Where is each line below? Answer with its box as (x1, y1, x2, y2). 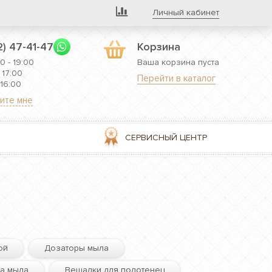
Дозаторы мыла (44, 243, 109, 253)
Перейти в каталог (137, 73, 216, 84)
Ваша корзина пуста (137, 57, 219, 67)
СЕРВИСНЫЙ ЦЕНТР (125, 132, 207, 143)
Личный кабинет (152, 7, 219, 18)
